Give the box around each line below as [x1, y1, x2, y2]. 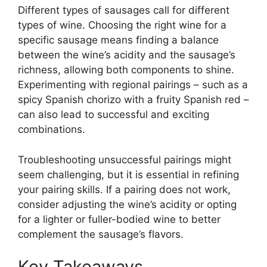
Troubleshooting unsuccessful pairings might [18, 153, 231, 166]
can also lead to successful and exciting [18, 108, 209, 121]
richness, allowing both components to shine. [18, 64, 234, 76]
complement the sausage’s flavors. [18, 228, 184, 240]
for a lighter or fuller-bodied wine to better [18, 213, 221, 225]
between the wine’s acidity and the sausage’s [18, 49, 235, 61]
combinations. [18, 123, 85, 136]
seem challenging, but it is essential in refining [18, 168, 239, 181]
